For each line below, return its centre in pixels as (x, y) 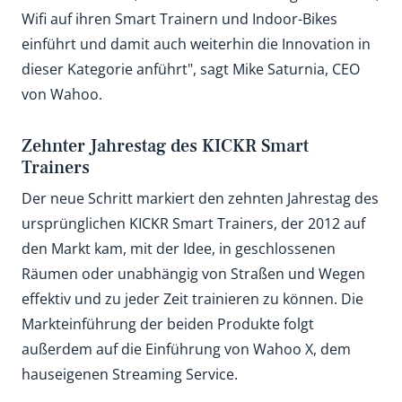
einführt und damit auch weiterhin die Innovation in (196, 44)
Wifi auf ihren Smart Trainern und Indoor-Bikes (179, 19)
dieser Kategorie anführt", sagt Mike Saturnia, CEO (191, 69)
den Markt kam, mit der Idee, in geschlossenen (179, 249)
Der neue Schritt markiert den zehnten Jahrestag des (200, 198)
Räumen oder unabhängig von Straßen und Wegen (193, 274)
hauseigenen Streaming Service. (130, 374)
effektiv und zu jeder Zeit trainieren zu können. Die (192, 299)
